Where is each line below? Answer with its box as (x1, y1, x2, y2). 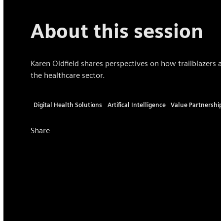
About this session (31, 19, 204, 42)
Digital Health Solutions (33, 101, 102, 109)
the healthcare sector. (31, 70, 106, 80)
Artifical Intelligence (107, 101, 166, 109)
